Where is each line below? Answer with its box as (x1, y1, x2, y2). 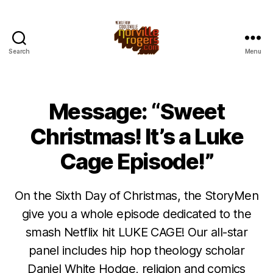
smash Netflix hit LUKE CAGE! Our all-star (25, 225, 248, 239)
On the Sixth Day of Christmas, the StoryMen (15, 188, 258, 203)
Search (9, 48, 30, 55)
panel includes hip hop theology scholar (28, 243, 245, 258)
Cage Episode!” (59, 148, 214, 175)
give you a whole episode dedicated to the (21, 207, 252, 221)
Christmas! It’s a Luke (29, 123, 244, 150)
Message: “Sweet (48, 98, 225, 125)
